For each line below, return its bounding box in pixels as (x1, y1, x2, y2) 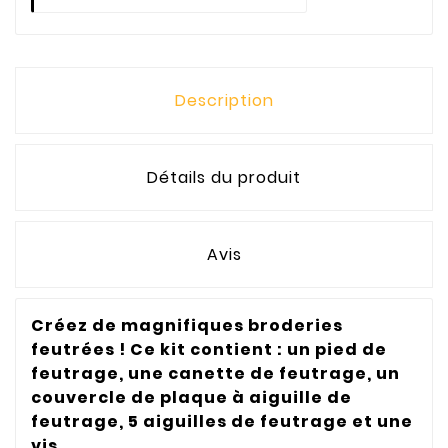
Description (174, 88, 274, 112)
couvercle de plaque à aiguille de (31, 385, 352, 409)
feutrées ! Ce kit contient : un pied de (31, 337, 387, 361)
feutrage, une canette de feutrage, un (31, 361, 400, 385)
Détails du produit (147, 165, 301, 189)
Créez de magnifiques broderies (31, 313, 343, 337)
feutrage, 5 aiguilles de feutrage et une (31, 409, 413, 433)
